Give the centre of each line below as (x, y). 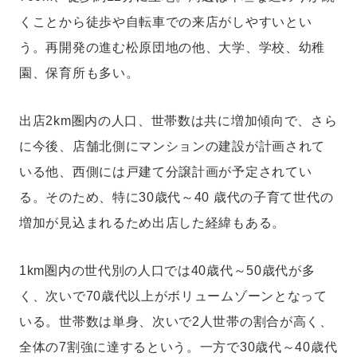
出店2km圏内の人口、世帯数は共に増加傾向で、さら (178, 121)
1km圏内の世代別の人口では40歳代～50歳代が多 (167, 271)
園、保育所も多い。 (79, 73)
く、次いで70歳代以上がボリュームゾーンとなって (173, 296)
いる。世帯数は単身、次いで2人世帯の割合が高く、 (176, 322)
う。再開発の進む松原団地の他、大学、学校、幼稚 (173, 47)
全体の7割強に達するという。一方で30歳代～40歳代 (178, 347)
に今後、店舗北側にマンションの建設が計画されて (173, 146)
